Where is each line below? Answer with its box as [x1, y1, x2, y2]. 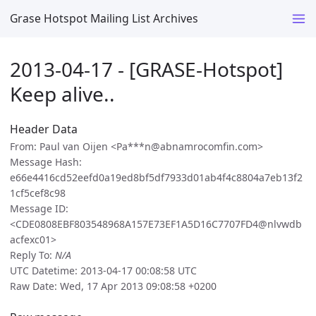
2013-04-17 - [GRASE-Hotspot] [10, 55, 283, 83]
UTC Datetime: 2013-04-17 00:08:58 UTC [10, 264, 197, 278]
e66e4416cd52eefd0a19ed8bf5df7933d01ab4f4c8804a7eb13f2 [10, 171, 303, 185]
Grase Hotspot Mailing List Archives [10, 10, 198, 26]
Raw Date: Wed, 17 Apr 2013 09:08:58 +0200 [10, 279, 217, 293]
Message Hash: [10, 155, 82, 169]
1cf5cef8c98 [10, 186, 66, 200]
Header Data [10, 121, 78, 138]
